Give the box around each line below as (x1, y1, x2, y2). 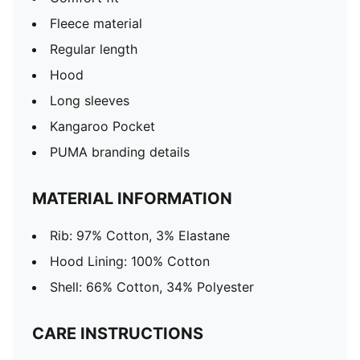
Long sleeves (50, 92, 129, 108)
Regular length (50, 41, 137, 57)
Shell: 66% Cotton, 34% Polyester (50, 279, 254, 295)
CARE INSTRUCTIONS (32, 324, 203, 343)
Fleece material (50, 15, 142, 31)
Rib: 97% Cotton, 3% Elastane (50, 227, 230, 243)
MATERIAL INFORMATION (32, 189, 232, 208)
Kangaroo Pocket (50, 118, 155, 134)
